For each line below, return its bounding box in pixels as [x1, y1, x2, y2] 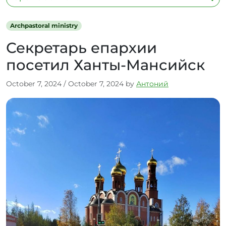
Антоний [136, 79, 168, 88]
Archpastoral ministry [10, 22, 78, 29]
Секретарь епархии [6, 39, 157, 56]
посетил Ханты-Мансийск [6, 56, 205, 74]
